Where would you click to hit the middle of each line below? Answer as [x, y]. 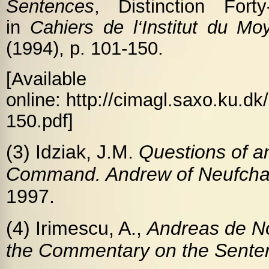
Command [51, 174]
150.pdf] [40, 121]
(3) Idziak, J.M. [72, 152]
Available [49, 79]
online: [36, 100]
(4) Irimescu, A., [77, 228]
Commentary [94, 250]
